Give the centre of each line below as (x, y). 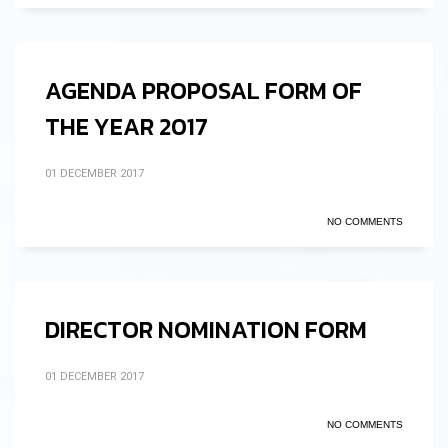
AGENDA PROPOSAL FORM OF (203, 90)
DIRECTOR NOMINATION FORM (206, 329)
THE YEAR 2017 (126, 126)
